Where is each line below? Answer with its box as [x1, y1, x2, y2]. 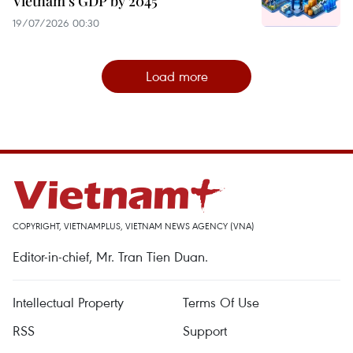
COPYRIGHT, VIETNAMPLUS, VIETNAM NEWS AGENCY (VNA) [13, 220, 255, 232]
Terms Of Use [183, 293, 259, 312]
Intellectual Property [13, 293, 124, 312]
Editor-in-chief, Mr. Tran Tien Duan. [13, 247, 208, 266]
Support [183, 321, 227, 340]
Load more [145, 67, 208, 86]
